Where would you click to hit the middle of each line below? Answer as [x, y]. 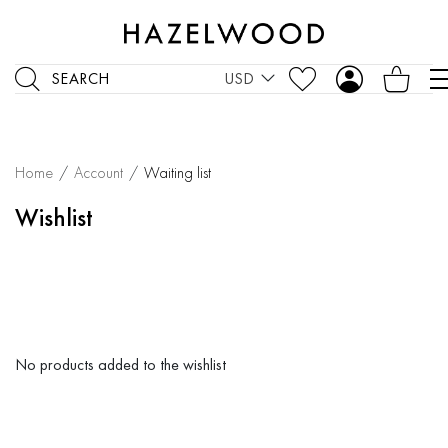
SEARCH [80, 79]
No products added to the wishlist [120, 364]
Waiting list [177, 172]
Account [98, 172]
